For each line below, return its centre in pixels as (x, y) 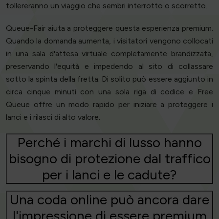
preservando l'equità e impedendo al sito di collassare (109, 66)
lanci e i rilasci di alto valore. (53, 117)
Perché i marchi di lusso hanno (109, 142)
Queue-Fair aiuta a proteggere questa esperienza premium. (109, 28)
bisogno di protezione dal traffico (109, 159)
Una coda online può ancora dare (109, 200)
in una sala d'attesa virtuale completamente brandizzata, (109, 54)
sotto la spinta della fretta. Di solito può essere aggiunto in (109, 79)
